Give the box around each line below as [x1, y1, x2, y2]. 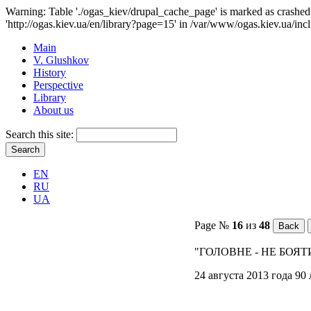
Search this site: [6, 128, 76, 140]
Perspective [33, 79, 83, 91]
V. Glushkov [33, 54, 89, 66]
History [33, 67, 66, 78]
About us [33, 104, 74, 116]
